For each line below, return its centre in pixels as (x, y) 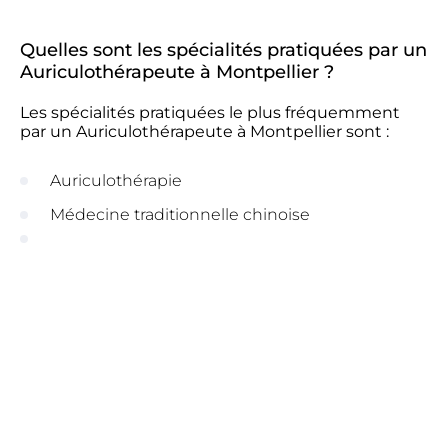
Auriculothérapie (116, 180)
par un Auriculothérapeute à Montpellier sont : (204, 131)
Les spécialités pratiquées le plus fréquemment (210, 112)
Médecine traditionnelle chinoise (180, 214)
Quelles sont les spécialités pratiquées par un (223, 50)
